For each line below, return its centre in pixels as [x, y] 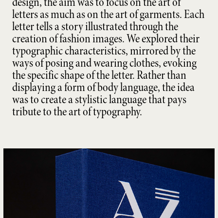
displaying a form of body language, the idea [103, 87]
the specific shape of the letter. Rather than [99, 75]
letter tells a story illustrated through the [95, 26]
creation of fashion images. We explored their [106, 38]
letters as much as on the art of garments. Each [108, 14]
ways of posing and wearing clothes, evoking [104, 63]
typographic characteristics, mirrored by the [104, 51]
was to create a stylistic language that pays [99, 99]
